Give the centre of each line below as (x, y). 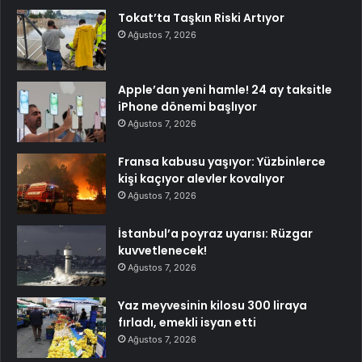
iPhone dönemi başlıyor (187, 107)
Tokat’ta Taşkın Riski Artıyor (201, 18)
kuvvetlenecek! (162, 251)
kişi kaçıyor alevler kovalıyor (201, 179)
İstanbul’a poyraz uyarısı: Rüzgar (215, 234)
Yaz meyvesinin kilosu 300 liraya (213, 306)
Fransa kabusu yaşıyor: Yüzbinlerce (222, 162)
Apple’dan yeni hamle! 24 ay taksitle (225, 90)
